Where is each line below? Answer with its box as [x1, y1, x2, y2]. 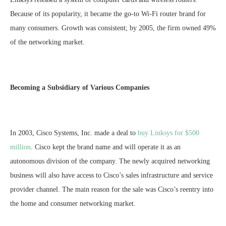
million [10, 143, 31, 151]
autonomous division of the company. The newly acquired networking [10, 157, 210, 165]
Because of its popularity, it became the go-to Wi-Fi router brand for [10, 10, 206, 18]
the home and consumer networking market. [10, 200, 136, 208]
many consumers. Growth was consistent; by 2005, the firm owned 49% [10, 24, 216, 32]
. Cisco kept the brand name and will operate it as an [31, 143, 181, 151]
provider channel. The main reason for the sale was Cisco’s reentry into [10, 186, 213, 194]
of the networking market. [10, 38, 85, 46]
